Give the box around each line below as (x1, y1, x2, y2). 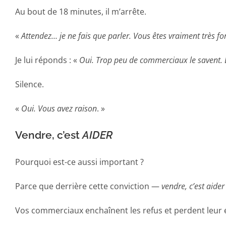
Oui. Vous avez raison (21, 102, 97, 114)
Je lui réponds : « (15, 54, 79, 66)
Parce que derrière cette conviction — (15, 180, 161, 192)
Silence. (15, 78, 44, 90)
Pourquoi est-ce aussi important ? (15, 156, 144, 167)
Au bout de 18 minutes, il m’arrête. (15, 6, 146, 17)
